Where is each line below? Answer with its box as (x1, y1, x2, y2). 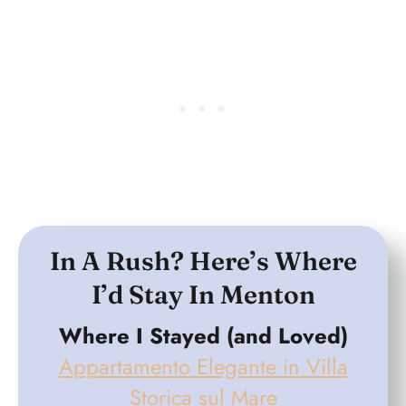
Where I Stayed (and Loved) (58, 319, 348, 352)
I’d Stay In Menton (91, 278, 315, 310)
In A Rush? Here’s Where (49, 245, 357, 276)
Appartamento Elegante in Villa (58, 350, 348, 382)
